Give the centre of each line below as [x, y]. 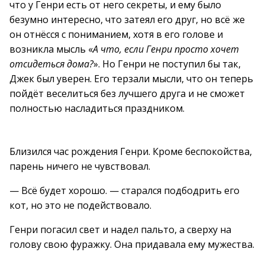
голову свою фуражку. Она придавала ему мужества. [132, 244]
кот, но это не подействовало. [80, 205]
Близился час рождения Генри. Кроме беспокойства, [131, 151]
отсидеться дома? [51, 64]
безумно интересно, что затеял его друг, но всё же [127, 20]
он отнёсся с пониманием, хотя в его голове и [116, 34]
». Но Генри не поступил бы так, [167, 64]
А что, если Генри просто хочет [166, 49]
